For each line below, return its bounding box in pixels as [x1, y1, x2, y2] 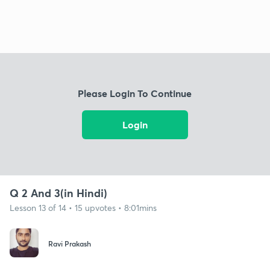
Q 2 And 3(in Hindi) [10, 185, 107, 200]
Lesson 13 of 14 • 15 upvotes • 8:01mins [10, 201, 157, 213]
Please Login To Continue [78, 87, 192, 100]
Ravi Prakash [48, 239, 91, 249]
